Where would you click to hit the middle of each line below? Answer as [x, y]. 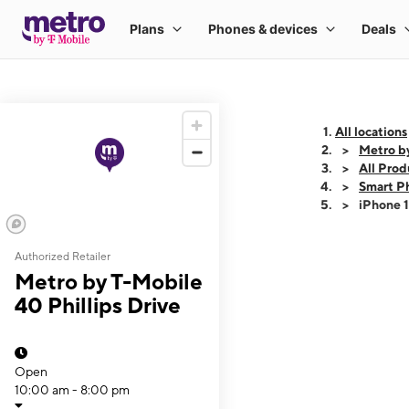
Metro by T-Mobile [109, 281]
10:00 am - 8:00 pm [72, 390]
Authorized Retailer [63, 257]
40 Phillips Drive [98, 305]
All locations [371, 131]
